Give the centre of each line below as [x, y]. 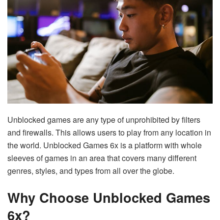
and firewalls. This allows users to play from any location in [109, 133]
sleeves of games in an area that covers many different [102, 158]
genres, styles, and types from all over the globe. [91, 171]
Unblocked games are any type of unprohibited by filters [104, 120]
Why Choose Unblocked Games [109, 197]
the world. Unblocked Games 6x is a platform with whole [105, 145]
